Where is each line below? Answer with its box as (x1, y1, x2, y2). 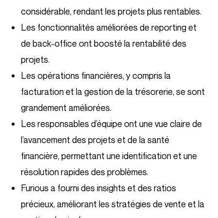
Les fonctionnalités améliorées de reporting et (21, 21, 197, 33)
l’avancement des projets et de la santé (21, 134, 169, 145)
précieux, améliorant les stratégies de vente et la (21, 198, 204, 209)
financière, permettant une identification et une (21, 150, 197, 161)
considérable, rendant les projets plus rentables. (21, 5, 201, 17)
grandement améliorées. (21, 102, 111, 113)
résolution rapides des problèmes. (21, 166, 148, 177)
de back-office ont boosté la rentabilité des (21, 37, 186, 49)
